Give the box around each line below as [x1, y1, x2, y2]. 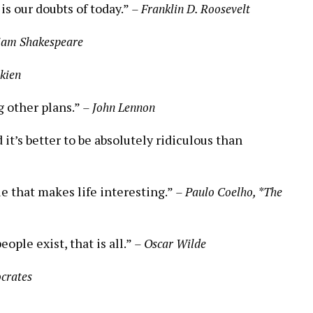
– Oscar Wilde [134, 235, 206, 252]
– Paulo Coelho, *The [175, 183, 282, 200]
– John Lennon [82, 99, 155, 115]
